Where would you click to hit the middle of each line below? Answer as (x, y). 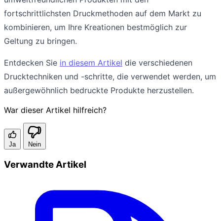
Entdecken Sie (32, 62)
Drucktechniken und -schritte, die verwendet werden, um (110, 76)
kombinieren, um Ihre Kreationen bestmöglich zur (95, 27)
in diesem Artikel (91, 62)
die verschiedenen (157, 62)
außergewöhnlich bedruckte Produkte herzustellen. (99, 90)
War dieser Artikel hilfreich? (55, 110)
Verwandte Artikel (45, 164)
